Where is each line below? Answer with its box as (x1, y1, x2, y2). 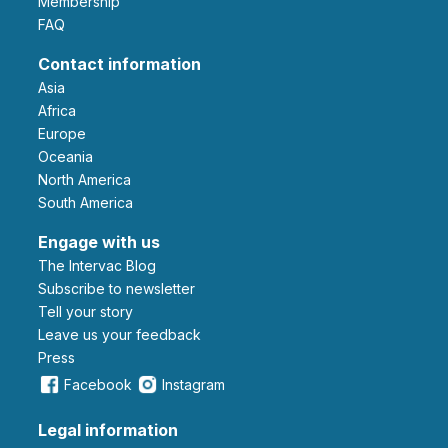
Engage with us (38, 231, 160, 252)
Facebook (64, 375, 132, 393)
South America (47, 193, 133, 211)
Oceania (49, 147, 93, 165)
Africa (47, 101, 76, 119)
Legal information (38, 419, 178, 440)
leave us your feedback (45, 325, 201, 343)
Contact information (38, 53, 201, 74)
